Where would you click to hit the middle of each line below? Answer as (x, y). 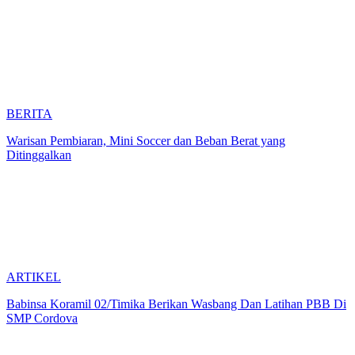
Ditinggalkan (39, 155)
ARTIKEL (34, 277)
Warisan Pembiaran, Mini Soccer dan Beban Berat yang (146, 140)
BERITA (29, 113)
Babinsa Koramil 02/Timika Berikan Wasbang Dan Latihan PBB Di (176, 303)
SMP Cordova (42, 318)
